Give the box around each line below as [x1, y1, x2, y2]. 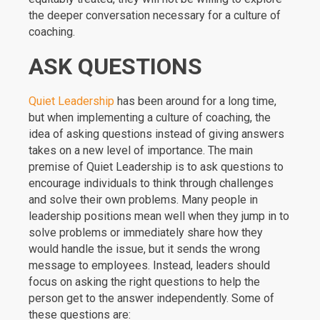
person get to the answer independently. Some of [29, 291, 274, 305]
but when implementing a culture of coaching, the [29, 111, 271, 124]
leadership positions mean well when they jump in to [29, 209, 289, 223]
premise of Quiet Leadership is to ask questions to [29, 160, 284, 174]
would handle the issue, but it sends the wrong [29, 242, 260, 256]
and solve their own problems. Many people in [29, 193, 258, 206]
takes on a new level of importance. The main [29, 144, 253, 157]
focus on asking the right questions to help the [29, 275, 260, 289]
